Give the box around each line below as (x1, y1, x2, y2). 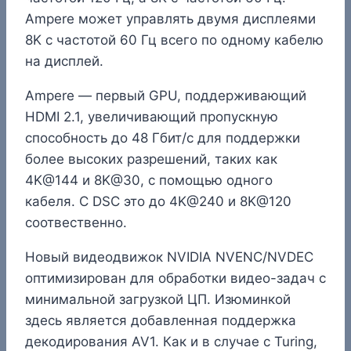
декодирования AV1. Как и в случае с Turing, (25, 333, 317, 349)
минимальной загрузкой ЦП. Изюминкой (25, 291, 291, 307)
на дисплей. (25, 52, 103, 69)
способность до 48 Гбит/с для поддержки (25, 129, 300, 146)
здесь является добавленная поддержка (25, 312, 296, 328)
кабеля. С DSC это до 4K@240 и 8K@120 (25, 193, 291, 209)
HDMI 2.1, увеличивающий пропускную (25, 108, 278, 125)
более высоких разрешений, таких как (25, 150, 277, 167)
